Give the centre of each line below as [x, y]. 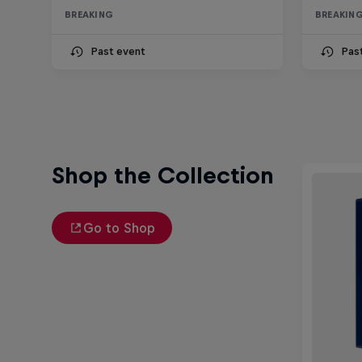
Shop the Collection [163, 176]
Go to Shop [119, 228]
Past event [118, 52]
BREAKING [89, 15]
